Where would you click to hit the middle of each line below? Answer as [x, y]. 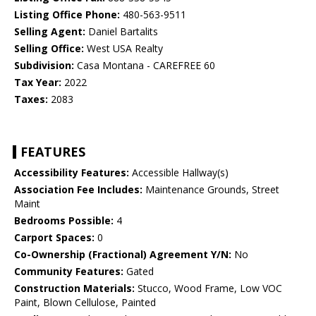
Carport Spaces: [54, 238]
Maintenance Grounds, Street [211, 190]
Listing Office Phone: [67, 15]
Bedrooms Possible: [64, 221]
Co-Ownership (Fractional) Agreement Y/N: [123, 255]
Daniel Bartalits [122, 32]
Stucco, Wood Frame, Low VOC [208, 288]
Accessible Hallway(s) [179, 173]
